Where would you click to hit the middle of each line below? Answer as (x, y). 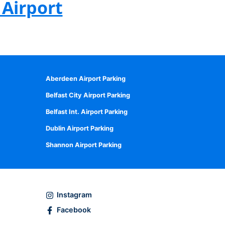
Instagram (74, 194)
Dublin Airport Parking (80, 128)
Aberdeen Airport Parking (86, 79)
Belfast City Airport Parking (88, 95)
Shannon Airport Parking (84, 145)
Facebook (74, 210)
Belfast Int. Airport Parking (87, 111)
